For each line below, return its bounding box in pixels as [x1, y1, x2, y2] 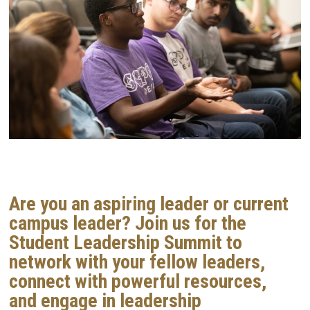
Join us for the [131, 212, 246, 235]
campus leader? [9, 212, 131, 235]
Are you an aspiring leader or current [9, 192, 289, 216]
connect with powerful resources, [9, 270, 266, 293]
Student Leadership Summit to [9, 231, 242, 255]
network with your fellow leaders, [9, 250, 265, 274]
